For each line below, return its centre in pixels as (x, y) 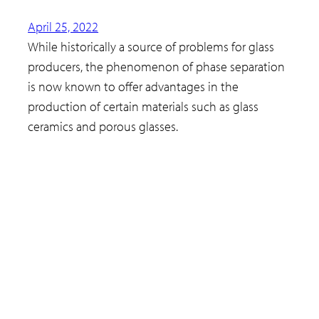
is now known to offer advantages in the (134, 87)
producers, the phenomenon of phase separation (157, 67)
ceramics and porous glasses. (103, 127)
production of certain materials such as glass (143, 107)
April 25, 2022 (63, 27)
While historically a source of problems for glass (151, 47)
